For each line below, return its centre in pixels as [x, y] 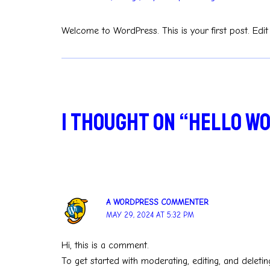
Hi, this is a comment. [105, 246]
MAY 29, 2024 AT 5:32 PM [150, 215]
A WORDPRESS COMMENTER [158, 202]
